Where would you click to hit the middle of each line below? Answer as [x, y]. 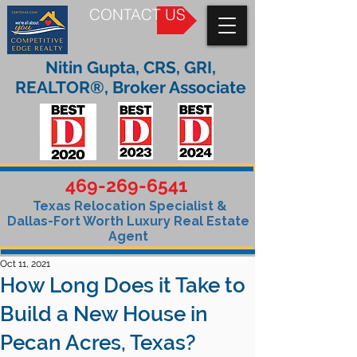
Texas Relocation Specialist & [128, 206]
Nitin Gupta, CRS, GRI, [131, 67]
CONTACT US [137, 15]
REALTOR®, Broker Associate [131, 87]
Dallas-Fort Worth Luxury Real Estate [128, 221]
